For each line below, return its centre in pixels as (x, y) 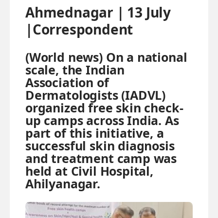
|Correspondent (79, 29)
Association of (67, 82)
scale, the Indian (75, 69)
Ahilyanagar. (63, 183)
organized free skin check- (104, 107)
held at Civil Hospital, (89, 171)
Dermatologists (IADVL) (96, 95)
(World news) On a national (106, 57)
